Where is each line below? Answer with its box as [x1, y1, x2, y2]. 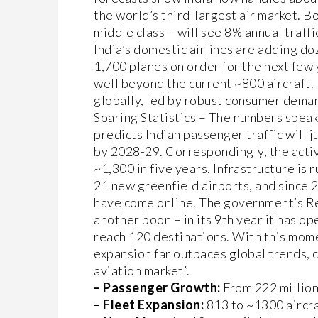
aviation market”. [94, 263, 190, 278]
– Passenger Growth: [94, 280, 221, 295]
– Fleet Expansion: [94, 297, 204, 312]
